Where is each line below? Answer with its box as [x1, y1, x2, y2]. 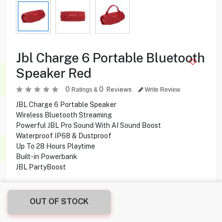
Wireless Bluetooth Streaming [15, 111, 112, 119]
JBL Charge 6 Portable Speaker [15, 100, 116, 109]
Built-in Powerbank [15, 152, 77, 161]
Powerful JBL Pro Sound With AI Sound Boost [15, 121, 161, 129]
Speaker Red [15, 65, 92, 81]
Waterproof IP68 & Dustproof [15, 131, 111, 140]
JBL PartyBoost [15, 163, 66, 171]
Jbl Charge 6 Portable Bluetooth [15, 50, 205, 65]
